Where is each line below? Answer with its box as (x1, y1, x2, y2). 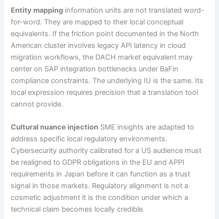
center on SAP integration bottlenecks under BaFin (11, 64, 179, 73)
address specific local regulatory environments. (11, 134, 168, 144)
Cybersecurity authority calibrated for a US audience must (11, 146, 202, 155)
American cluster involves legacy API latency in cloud (11, 41, 186, 50)
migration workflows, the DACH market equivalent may (11, 52, 193, 62)
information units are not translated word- (63, 5, 205, 15)
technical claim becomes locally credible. (11, 205, 145, 214)
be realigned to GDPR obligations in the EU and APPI (11, 158, 185, 167)
